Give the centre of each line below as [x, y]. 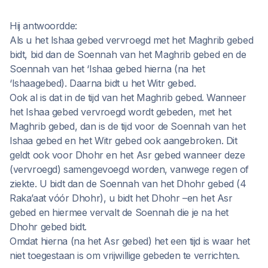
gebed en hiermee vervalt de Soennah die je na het [119, 212]
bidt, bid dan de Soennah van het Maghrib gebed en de [128, 54]
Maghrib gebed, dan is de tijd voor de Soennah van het [128, 126]
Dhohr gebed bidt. [48, 227]
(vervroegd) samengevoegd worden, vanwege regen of [129, 169]
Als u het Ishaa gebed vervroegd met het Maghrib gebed [132, 40]
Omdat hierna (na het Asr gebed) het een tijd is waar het [130, 241]
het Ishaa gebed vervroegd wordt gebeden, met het [121, 112]
